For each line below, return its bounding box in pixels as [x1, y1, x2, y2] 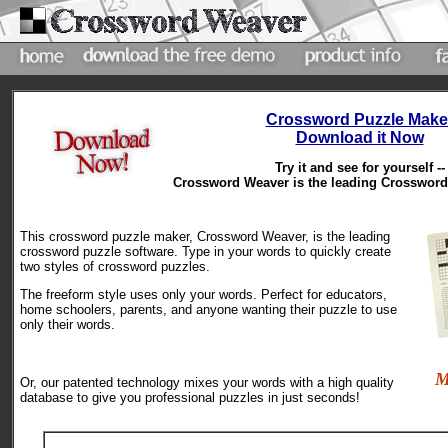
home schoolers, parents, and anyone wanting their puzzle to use [20, 302, 397, 317]
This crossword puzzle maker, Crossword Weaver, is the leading [20, 229, 390, 244]
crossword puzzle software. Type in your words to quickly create [20, 244, 391, 259]
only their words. [20, 317, 115, 332]
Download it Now [295, 129, 424, 147]
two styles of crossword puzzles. [20, 259, 210, 274]
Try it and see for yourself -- [274, 160, 445, 176]
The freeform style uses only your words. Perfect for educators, [20, 287, 387, 302]
